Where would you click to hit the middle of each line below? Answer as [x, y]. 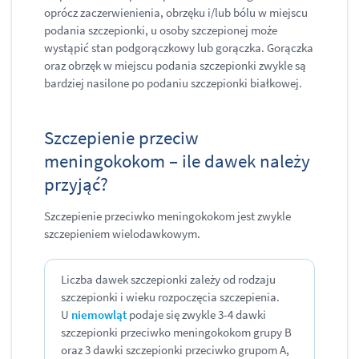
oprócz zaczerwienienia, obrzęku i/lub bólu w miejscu [176, 13]
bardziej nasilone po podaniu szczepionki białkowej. [173, 83]
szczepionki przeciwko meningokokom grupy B [176, 333]
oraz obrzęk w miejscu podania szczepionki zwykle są [175, 66]
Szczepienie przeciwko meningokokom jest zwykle [167, 216]
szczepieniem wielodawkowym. [122, 234]
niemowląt [99, 315]
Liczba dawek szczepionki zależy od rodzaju [168, 280]
